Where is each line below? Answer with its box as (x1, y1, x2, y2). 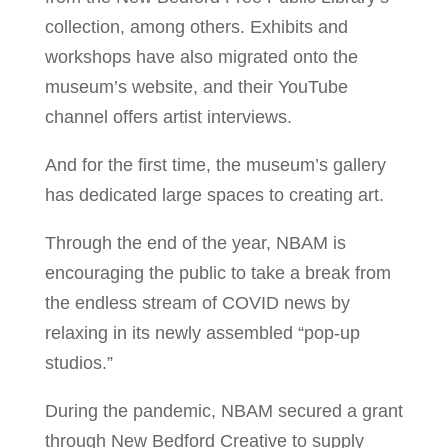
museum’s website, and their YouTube (44, 76, 348, 97)
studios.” (44, 352, 113, 373)
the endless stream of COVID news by (44, 292, 350, 313)
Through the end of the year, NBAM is (44, 232, 346, 253)
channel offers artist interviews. (44, 106, 292, 127)
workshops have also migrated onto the (44, 46, 358, 67)
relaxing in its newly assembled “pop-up (44, 322, 360, 343)
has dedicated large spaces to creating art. (44, 184, 384, 205)
